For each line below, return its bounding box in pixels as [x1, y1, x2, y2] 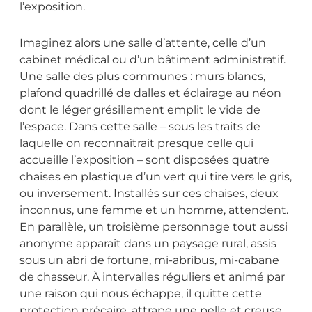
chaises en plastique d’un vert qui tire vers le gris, [19, 169, 292, 183]
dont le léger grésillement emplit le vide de [19, 102, 260, 116]
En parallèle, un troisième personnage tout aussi [19, 219, 288, 233]
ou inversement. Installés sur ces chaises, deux [19, 186, 279, 200]
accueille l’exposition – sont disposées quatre [19, 153, 270, 166]
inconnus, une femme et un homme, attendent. [19, 203, 288, 217]
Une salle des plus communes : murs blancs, [19, 69, 265, 83]
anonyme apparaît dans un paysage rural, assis [19, 236, 276, 250]
